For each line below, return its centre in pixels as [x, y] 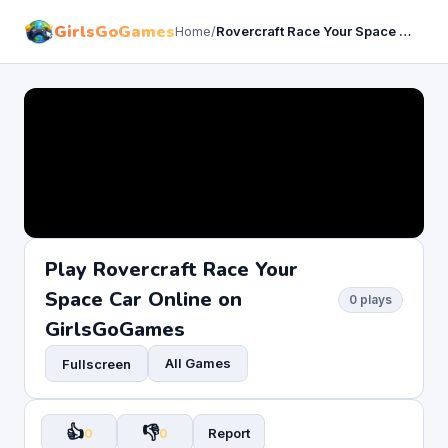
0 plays [370, 299]
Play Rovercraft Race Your [171, 269]
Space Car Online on [143, 299]
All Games [198, 363]
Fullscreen [96, 363]
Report [229, 433]
